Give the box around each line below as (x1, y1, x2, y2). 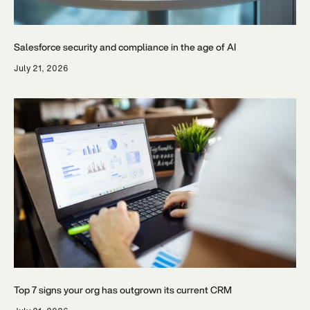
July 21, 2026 (14, 62, 69, 74)
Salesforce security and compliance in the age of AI (14, 39, 236, 54)
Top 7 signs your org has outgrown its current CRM (14, 282, 232, 297)
